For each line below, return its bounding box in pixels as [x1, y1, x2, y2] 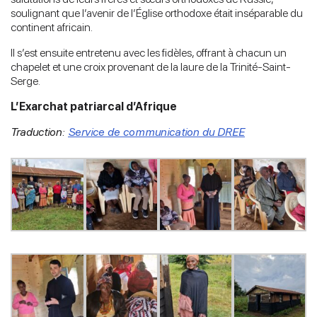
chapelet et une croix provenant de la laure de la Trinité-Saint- [11, 59, 291, 74]
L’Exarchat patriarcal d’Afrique [11, 99, 177, 113]
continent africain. [11, 20, 93, 34]
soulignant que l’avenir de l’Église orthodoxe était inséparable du [11, 6, 303, 20]
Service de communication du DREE [68, 125, 245, 139]
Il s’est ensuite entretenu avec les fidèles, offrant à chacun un [11, 45, 287, 59]
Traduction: [11, 125, 68, 139]
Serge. [11, 74, 40, 88]
